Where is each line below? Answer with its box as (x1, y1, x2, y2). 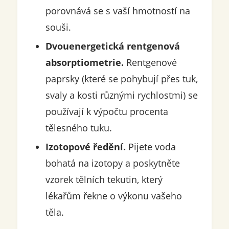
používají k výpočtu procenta (45, 105, 168, 118)
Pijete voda (125, 141, 176, 153)
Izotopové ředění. (45, 141, 126, 153)
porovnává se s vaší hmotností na (45, 5, 190, 17)
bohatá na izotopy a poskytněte (45, 157, 180, 170)
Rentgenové (123, 56, 177, 69)
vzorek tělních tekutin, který (45, 173, 163, 186)
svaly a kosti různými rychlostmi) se (45, 89, 198, 102)
